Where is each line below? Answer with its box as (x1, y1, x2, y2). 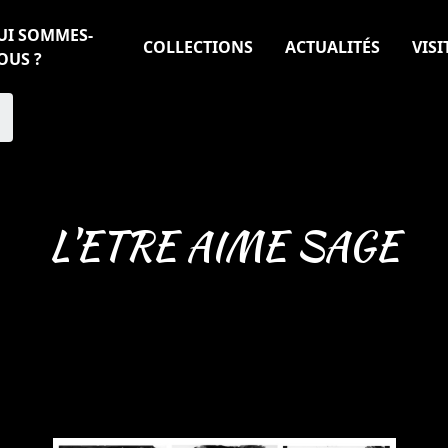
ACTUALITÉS (285, 35, 380, 58)
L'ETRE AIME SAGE (49, 217, 399, 275)
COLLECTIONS (143, 35, 253, 58)
